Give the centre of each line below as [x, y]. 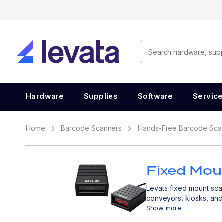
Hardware [45, 96]
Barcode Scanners [91, 128]
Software [155, 96]
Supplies [101, 96]
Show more [164, 207]
